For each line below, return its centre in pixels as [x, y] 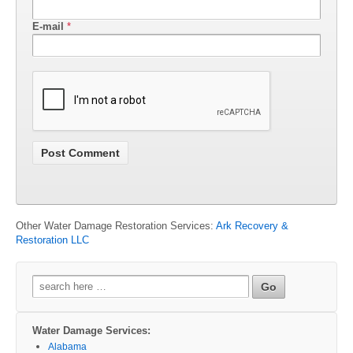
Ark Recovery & [252, 225]
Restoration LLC [52, 240]
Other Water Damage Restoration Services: [116, 225]
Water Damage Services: [91, 330]
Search [48, 281]
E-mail [48, 27]
